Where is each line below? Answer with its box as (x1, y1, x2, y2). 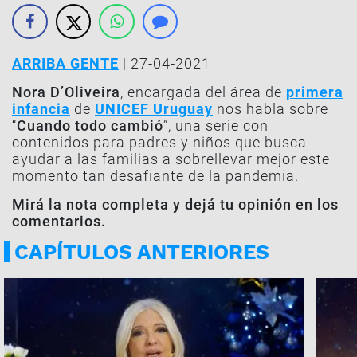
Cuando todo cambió (17, 117, 163, 134)
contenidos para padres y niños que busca (12, 134, 307, 151)
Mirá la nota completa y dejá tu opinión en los (12, 196, 339, 213)
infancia (12, 100, 70, 117)
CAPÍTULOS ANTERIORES (14, 240, 269, 264)
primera (286, 84, 343, 100)
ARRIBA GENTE (12, 55, 119, 72)
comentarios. (12, 213, 106, 229)
